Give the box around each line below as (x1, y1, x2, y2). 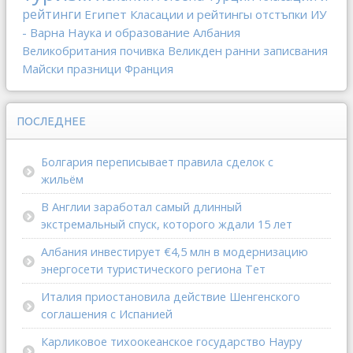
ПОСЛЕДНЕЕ (17, 115, 86, 128)
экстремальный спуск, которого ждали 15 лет (41, 217, 292, 232)
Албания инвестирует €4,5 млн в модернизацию (41, 244, 308, 260)
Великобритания (22, 43, 117, 59)
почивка (120, 43, 165, 59)
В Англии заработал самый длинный (41, 199, 242, 215)
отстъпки (255, 6, 307, 23)
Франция (124, 61, 173, 77)
